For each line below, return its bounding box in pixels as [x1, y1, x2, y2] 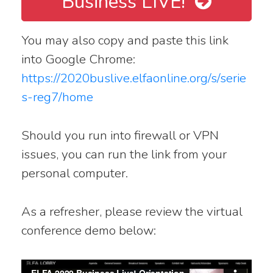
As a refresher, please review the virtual [21, 203, 243, 221]
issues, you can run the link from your [21, 146, 227, 163]
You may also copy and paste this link [21, 32, 229, 49]
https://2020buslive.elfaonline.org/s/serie [21, 69, 246, 87]
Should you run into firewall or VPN [21, 127, 219, 144]
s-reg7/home [21, 88, 93, 106]
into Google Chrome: [21, 51, 135, 68]
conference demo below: [21, 222, 156, 239]
